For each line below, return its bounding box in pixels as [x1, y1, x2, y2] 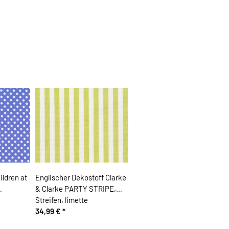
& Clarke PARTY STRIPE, [35, 184, 116, 194]
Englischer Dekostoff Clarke [35, 173, 126, 182]
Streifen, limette [35, 195, 88, 205]
